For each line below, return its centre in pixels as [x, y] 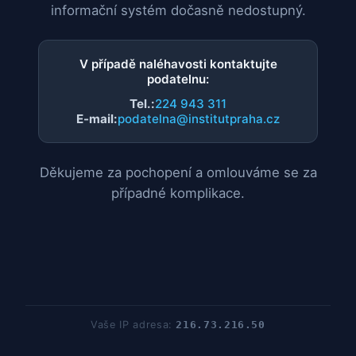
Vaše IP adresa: [133, 325]
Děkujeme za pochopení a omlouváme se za [178, 173]
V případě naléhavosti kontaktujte [178, 64]
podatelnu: [178, 79]
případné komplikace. [178, 193]
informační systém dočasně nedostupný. [178, 11]
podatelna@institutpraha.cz [199, 119]
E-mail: [97, 119]
